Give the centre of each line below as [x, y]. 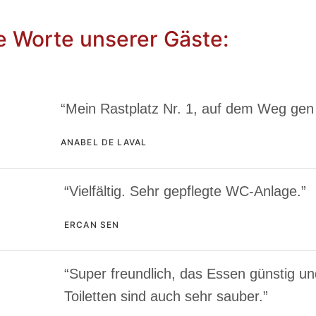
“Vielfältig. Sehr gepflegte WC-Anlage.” [185, 191]
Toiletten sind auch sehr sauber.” [166, 296]
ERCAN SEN [92, 224]
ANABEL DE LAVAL [104, 142]
